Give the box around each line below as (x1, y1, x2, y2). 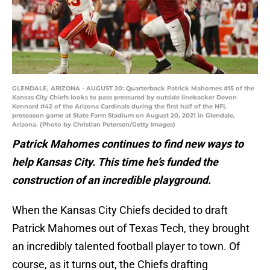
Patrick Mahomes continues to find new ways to (12, 137, 243, 151)
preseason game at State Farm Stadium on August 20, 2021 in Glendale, (12, 111, 235, 120)
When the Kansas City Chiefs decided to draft (12, 204, 228, 217)
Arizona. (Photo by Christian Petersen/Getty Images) (12, 121, 175, 129)
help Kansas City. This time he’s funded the (12, 155, 218, 169)
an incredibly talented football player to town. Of (12, 240, 240, 253)
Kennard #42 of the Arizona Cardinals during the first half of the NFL (12, 102, 227, 111)
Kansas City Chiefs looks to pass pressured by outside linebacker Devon (12, 93, 237, 102)
